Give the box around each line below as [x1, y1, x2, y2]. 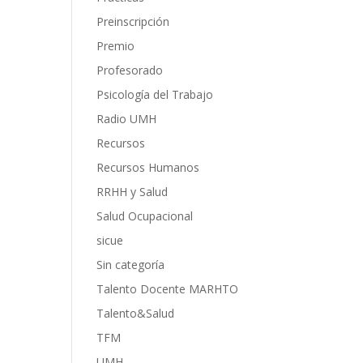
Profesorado [96, 62, 164, 79]
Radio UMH [96, 111, 157, 127]
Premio [96, 38, 135, 54]
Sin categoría [96, 257, 165, 273]
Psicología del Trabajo [96, 87, 214, 103]
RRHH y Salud [96, 184, 169, 200]
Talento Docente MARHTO [96, 281, 239, 297]
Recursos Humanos [96, 160, 200, 176]
